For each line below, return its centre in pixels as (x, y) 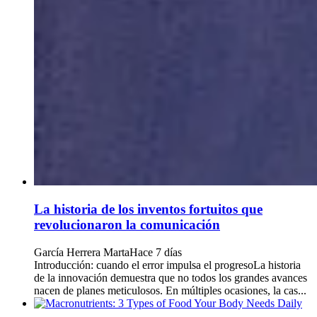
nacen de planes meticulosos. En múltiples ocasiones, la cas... (170, 290)
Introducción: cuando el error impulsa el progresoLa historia (167, 265)
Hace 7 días (156, 252)
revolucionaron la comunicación (127, 225)
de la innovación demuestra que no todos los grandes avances (171, 277)
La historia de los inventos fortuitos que (148, 209)
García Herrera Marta (82, 252)
